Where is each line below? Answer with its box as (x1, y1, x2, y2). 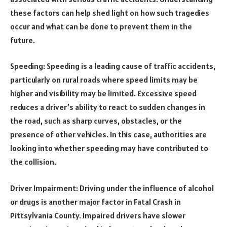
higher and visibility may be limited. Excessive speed (10, 88, 197, 99)
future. (10, 34, 35, 45)
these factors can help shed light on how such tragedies (10, 7, 209, 18)
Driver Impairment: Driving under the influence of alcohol (10, 182, 214, 193)
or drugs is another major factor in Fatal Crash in (10, 196, 181, 207)
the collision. (10, 157, 56, 167)
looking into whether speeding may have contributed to (10, 143, 208, 154)
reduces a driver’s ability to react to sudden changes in (10, 102, 205, 112)
